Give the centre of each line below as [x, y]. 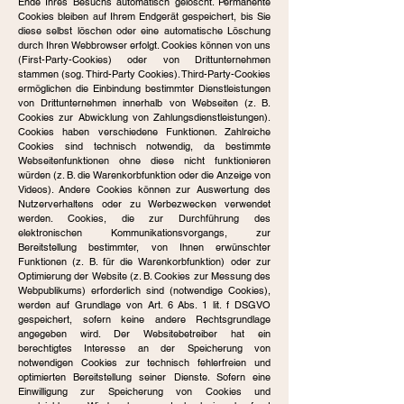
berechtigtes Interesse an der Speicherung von [144, 348]
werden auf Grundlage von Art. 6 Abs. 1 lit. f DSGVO [144, 305]
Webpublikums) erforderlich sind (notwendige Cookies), [144, 290]
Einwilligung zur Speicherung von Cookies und [144, 391]
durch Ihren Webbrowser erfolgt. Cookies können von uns [144, 45]
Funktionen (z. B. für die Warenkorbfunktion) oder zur [144, 262]
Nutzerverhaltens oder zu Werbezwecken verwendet [144, 204]
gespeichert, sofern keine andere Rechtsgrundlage [144, 319]
